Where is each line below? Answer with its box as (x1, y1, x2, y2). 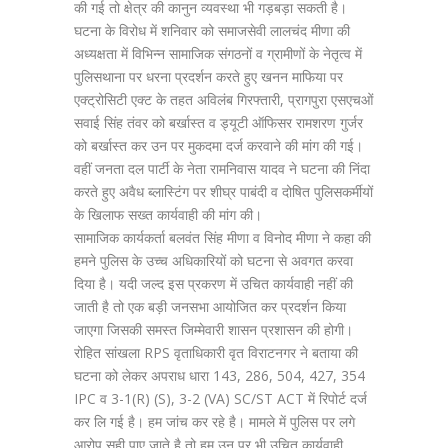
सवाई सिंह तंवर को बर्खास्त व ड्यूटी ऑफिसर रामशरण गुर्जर (74, 112, 363, 132)
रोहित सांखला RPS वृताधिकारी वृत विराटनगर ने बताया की (74, 342, 358, 362)
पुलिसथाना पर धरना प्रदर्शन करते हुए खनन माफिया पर (74, 66, 343, 86)
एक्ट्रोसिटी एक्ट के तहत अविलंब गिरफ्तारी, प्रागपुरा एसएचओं (74, 89, 373, 109)
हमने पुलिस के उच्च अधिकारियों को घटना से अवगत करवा (74, 250, 353, 270)
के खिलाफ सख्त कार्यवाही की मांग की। (74, 204, 262, 224)
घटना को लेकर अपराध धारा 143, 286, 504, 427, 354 (74, 365, 365, 385)
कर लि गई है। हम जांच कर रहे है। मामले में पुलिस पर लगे (74, 411, 355, 431)
